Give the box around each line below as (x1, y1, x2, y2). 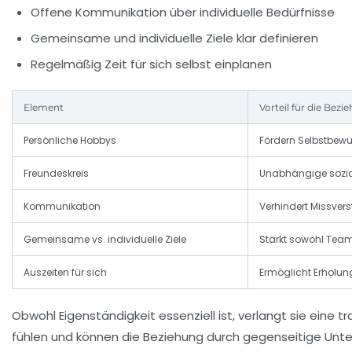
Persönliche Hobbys (24, 134, 116, 148)
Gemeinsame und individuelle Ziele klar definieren (31, 30, 318, 47)
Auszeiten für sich (24, 266, 107, 280)
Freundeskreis (24, 167, 89, 181)
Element (24, 101, 64, 114)
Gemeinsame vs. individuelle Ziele (24, 233, 186, 247)
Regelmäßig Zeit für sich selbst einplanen (31, 56, 272, 73)
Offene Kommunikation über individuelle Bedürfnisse (31, 4, 335, 21)
